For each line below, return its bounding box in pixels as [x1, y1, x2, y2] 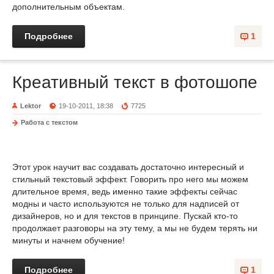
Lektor [20, 102, 41, 109]
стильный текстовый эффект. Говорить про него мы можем [12, 174, 248, 184]
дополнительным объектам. [12, 2, 125, 12]
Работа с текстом [21, 119, 78, 126]
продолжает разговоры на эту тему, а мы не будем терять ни [12, 223, 257, 233]
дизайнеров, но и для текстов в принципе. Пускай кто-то [12, 211, 238, 221]
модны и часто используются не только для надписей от [12, 199, 239, 209]
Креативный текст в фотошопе [12, 73, 257, 92]
